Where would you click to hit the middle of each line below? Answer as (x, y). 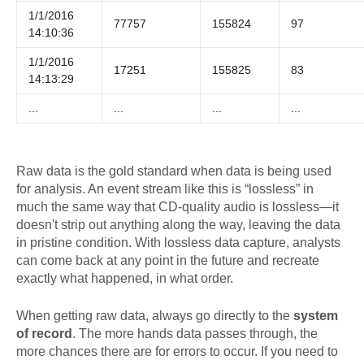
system (316, 315)
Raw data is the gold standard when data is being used (174, 171)
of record (44, 333)
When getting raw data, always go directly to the (155, 315)
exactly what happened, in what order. (125, 278)
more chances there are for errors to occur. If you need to (177, 351)
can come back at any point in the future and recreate (168, 260)
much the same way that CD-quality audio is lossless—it (178, 206)
